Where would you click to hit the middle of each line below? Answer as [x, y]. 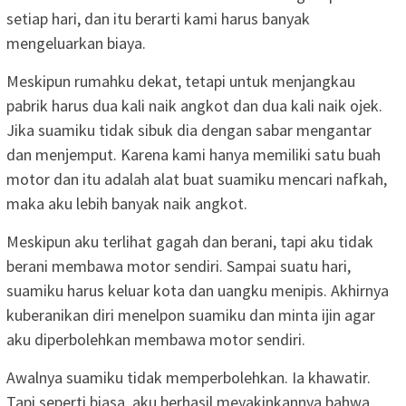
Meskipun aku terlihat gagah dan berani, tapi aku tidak [190, 241]
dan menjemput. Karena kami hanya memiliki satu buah [193, 154]
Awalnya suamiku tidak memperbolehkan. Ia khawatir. [188, 377]
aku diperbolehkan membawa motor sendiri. [156, 339]
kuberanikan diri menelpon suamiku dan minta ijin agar [191, 314]
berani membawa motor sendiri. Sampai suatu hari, [179, 266]
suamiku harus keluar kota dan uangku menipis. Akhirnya [198, 290]
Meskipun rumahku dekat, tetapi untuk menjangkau [181, 81]
